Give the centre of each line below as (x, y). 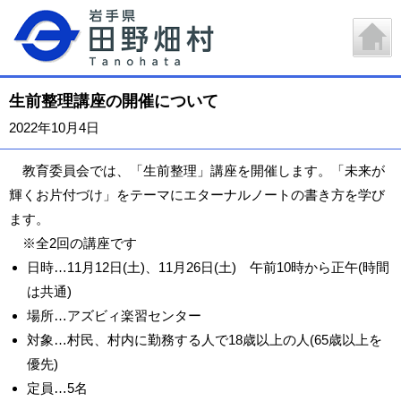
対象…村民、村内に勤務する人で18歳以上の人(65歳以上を (205, 340)
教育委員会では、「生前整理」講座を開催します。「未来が (197, 171)
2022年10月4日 (54, 128)
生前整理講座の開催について (114, 101)
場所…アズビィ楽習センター (114, 316)
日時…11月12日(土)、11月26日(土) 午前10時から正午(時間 (208, 267)
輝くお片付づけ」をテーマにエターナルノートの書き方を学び (197, 195)
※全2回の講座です (73, 243)
